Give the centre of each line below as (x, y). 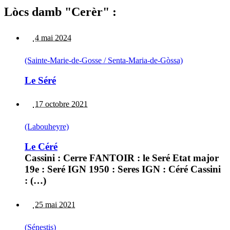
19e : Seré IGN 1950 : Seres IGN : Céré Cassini (123, 169)
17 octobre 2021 (60, 104)
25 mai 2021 (54, 204)
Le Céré (41, 147)
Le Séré (40, 80)
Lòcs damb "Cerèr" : (60, 12)
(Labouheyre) (47, 127)
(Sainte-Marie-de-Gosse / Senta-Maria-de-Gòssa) (104, 60)
